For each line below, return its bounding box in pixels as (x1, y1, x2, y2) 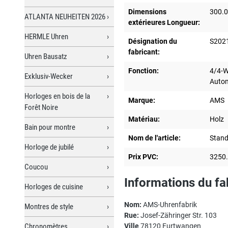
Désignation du (128, 37, 177, 45)
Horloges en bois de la (24, 91, 90, 101)
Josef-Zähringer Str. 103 (139, 211, 217, 219)
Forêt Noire (24, 102, 58, 112)
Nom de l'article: (128, 133, 181, 142)
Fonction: (128, 66, 159, 75)
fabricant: (128, 47, 160, 56)
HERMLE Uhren (24, 32, 68, 41)
